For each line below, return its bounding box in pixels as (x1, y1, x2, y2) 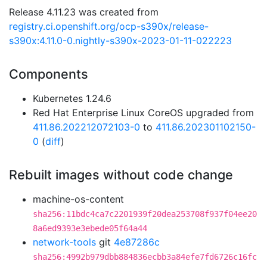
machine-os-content (33, 193, 124, 205)
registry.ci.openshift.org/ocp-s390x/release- (9, 20, 209, 32)
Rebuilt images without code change (9, 167, 233, 182)
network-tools (33, 236, 96, 248)
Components (9, 66, 88, 82)
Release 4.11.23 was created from (9, 6, 159, 18)
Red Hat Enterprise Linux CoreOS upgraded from (33, 107, 254, 119)
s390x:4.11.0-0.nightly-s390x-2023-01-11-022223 (9, 35, 232, 46)
